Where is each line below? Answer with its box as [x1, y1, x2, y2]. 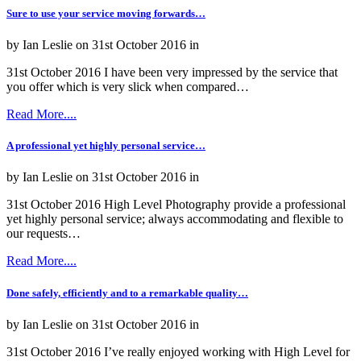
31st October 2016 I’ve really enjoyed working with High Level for [6, 344, 350, 359]
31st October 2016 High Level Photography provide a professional [6, 197, 346, 212]
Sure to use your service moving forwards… [6, 6, 205, 19]
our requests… [6, 226, 81, 241]
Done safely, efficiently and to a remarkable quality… [6, 286, 248, 299]
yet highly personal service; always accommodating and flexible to [6, 212, 343, 226]
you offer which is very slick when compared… [6, 80, 249, 94]
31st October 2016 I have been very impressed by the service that [6, 65, 338, 80]
